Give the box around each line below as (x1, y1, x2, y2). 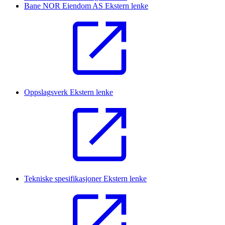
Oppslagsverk (24, 88, 70, 97)
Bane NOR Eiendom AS (24, 2, 105, 11)
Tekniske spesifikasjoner (24, 174, 103, 183)
